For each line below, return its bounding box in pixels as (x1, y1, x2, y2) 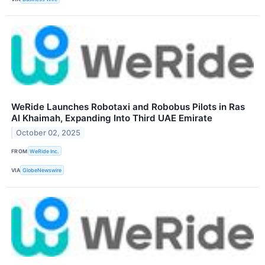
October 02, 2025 (16, 128, 81, 138)
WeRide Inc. (30, 147, 60, 154)
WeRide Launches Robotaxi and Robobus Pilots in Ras (11, 101, 245, 113)
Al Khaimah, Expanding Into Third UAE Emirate (11, 112, 212, 124)
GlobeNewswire (22, 167, 62, 174)
